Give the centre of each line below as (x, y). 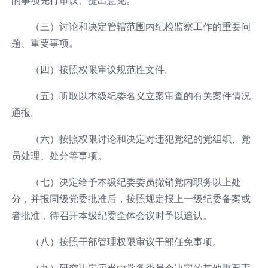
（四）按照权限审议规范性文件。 (102, 69)
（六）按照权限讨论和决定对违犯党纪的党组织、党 (140, 138)
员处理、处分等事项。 (59, 155)
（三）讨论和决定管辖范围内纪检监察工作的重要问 (140, 26)
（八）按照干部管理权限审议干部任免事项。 (126, 241)
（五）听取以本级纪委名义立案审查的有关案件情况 (140, 95)
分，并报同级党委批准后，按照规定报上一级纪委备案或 (131, 198)
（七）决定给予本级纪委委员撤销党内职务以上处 (135, 182)
